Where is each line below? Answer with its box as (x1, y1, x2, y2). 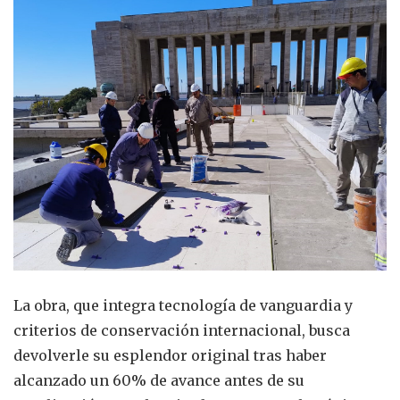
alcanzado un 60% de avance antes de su (13, 371, 304, 389)
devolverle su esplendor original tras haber (13, 346, 327, 364)
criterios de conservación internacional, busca (13, 321, 350, 339)
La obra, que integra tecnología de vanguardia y (13, 296, 353, 314)
